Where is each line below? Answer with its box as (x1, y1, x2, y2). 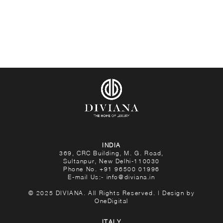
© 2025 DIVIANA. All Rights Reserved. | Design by (28, 189, 195, 197)
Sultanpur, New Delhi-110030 (63, 157, 160, 165)
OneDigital (95, 197, 128, 205)
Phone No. (63, 165, 100, 173)
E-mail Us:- (68, 173, 107, 181)
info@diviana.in (106, 173, 155, 181)
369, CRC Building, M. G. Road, (59, 149, 164, 157)
